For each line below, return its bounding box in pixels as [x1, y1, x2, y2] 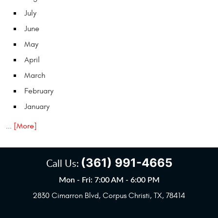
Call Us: [46, 156, 79, 170]
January [24, 102, 50, 111]
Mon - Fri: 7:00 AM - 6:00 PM [58, 176, 160, 184]
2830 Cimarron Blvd [33, 191, 99, 200]
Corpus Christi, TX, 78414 [103, 191, 185, 200]
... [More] [6, 122, 37, 131]
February [24, 87, 54, 96]
